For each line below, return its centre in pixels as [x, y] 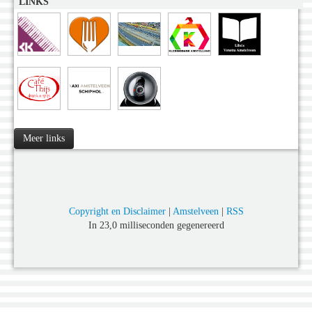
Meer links [44, 139]
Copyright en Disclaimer [117, 212]
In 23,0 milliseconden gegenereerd [156, 226]
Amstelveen [195, 212]
